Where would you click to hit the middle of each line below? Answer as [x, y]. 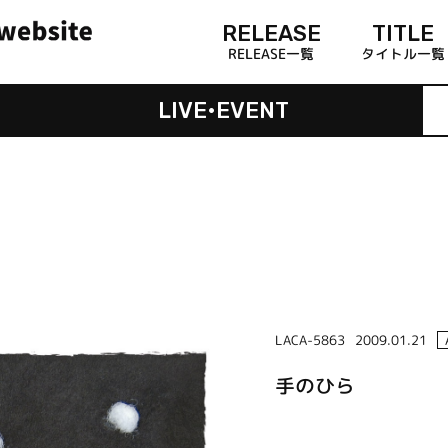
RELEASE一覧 [271, 53]
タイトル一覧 [402, 53]
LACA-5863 [309, 339]
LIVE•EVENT [224, 110]
